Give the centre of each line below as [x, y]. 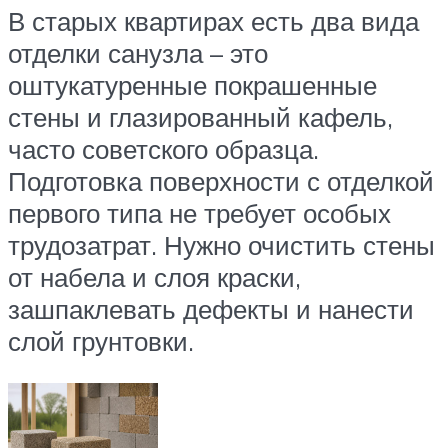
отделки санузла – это [138, 53]
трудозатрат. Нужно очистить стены [221, 245]
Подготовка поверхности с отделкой [221, 181]
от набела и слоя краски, [154, 277]
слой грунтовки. [101, 341]
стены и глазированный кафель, [200, 117]
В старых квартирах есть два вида [213, 21]
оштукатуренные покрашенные [192, 85]
